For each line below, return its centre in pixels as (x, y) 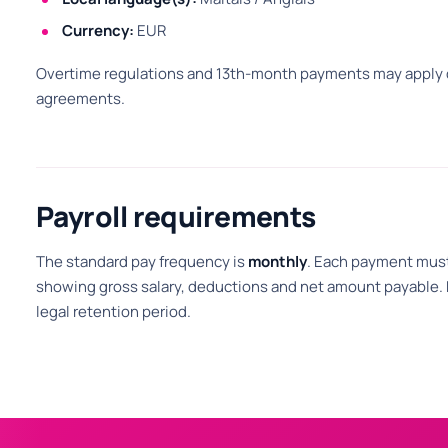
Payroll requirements (176, 216)
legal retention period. (113, 311)
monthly (277, 261)
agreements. (80, 98)
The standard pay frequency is (142, 261)
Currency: (98, 30)
